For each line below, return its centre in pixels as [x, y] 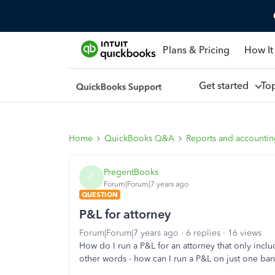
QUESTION [100, 195]
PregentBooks [131, 172]
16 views [245, 233]
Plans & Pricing [196, 50]
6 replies [203, 233]
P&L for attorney [125, 214]
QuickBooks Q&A [139, 138]
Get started [226, 85]
